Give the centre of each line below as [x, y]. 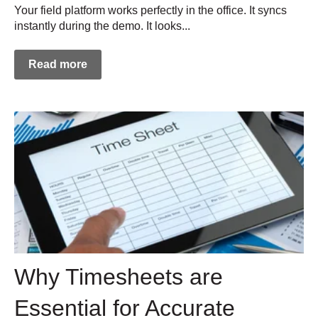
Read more [58, 64]
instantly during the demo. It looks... [102, 26]
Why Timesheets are [119, 276]
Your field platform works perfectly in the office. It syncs [150, 10]
